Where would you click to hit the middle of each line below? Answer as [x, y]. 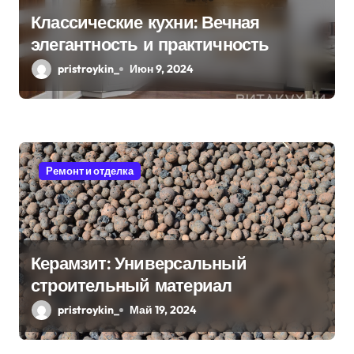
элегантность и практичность [150, 44]
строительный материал [132, 285]
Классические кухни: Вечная [145, 22]
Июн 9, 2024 [162, 68]
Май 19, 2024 [163, 309]
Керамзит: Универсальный [139, 263]
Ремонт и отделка [90, 170]
